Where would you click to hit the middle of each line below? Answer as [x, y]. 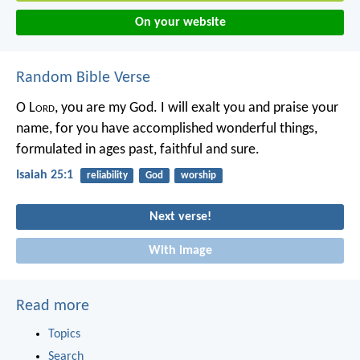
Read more [53, 307]
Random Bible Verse [83, 78]
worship [198, 176]
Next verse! [180, 217]
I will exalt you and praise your [248, 108]
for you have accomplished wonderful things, [185, 129]
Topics [64, 335]
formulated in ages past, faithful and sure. [138, 150]
